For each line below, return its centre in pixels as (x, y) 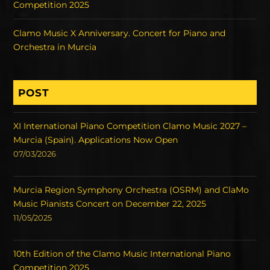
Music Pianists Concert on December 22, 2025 (110, 204)
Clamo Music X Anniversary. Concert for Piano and (120, 33)
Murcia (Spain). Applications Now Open (96, 140)
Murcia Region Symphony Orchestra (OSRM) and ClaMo (131, 190)
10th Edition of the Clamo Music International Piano (122, 254)
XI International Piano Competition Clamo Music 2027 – (130, 126)
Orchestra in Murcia (55, 47)
